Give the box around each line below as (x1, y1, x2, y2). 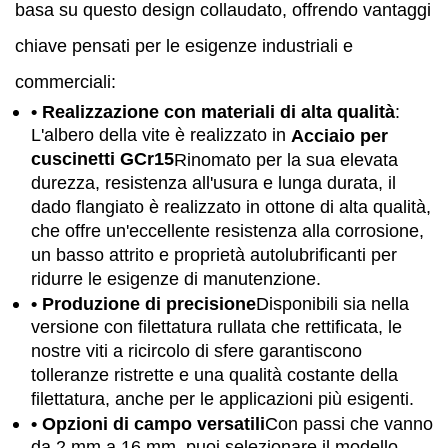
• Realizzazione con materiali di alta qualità (31, 101, 395, 122)
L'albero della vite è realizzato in (31, 124, 291, 147)
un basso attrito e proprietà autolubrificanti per (31, 244, 397, 267)
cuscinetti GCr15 (31, 148, 174, 171)
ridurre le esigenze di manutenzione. (31, 268, 321, 291)
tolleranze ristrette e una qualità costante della (31, 364, 398, 387)
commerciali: (15, 71, 116, 92)
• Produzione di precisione (31, 293, 256, 314)
